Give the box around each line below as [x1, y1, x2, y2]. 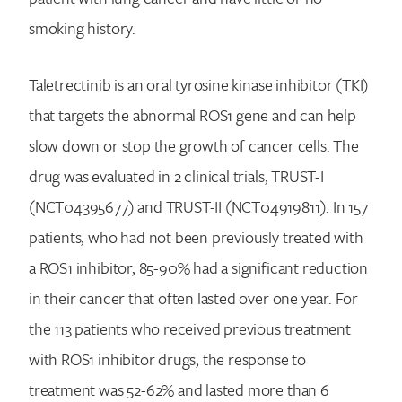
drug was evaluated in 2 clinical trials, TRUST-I [29, 163, 324, 188]
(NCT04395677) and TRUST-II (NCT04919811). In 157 [29, 194, 368, 218]
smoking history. [29, 15, 135, 39]
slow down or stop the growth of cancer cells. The [29, 133, 359, 157]
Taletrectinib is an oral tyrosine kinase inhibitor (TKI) [29, 72, 370, 96]
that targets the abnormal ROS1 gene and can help [29, 102, 356, 127]
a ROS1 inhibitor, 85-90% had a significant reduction [29, 255, 369, 279]
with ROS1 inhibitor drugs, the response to [29, 346, 306, 371]
